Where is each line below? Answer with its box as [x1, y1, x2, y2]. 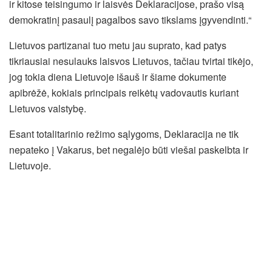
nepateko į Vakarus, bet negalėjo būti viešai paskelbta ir [9, 143, 248, 157]
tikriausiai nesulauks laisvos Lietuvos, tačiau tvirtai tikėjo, [9, 54, 253, 69]
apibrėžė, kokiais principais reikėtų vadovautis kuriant [9, 86, 239, 100]
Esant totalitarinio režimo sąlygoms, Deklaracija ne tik [9, 127, 239, 141]
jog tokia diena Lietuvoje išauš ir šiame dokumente [9, 70, 226, 84]
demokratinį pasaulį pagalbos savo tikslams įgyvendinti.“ [9, 13, 251, 27]
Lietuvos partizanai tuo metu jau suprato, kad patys [9, 38, 226, 53]
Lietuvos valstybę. [9, 101, 86, 116]
